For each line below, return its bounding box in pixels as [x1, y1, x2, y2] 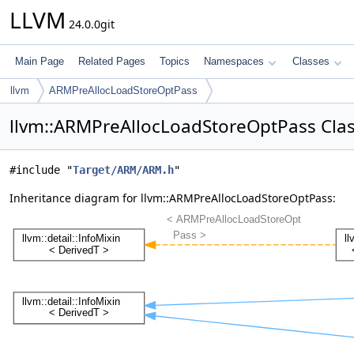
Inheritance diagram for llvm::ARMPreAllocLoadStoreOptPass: [9, 190, 336, 205]
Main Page [15, 55, 64, 67]
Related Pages [78, 55, 145, 67]
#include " [9, 164, 73, 176]
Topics [160, 55, 190, 67]
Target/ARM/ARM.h [73, 164, 174, 176]
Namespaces [204, 55, 264, 67]
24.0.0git [66, 17, 115, 32]
